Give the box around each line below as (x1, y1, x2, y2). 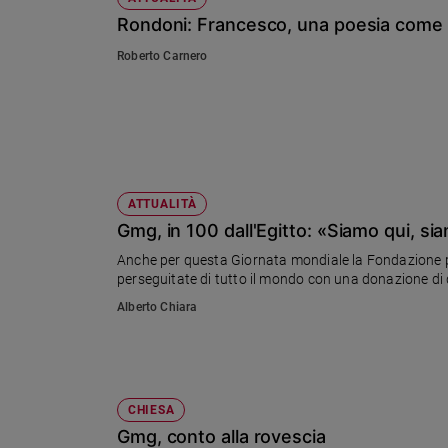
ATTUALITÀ (128, 197, 197, 212)
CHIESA (128, 403, 175, 418)
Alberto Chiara (117, 300, 198, 315)
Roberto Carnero (117, 49, 208, 64)
